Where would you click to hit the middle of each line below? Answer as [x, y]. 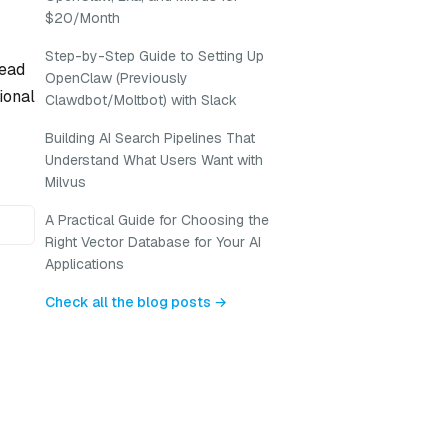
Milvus [65, 182]
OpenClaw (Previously [116, 78]
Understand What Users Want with [154, 160]
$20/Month [82, 18]
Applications [84, 264]
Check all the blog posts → [136, 302]
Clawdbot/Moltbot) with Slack [141, 100]
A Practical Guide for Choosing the [157, 220]
